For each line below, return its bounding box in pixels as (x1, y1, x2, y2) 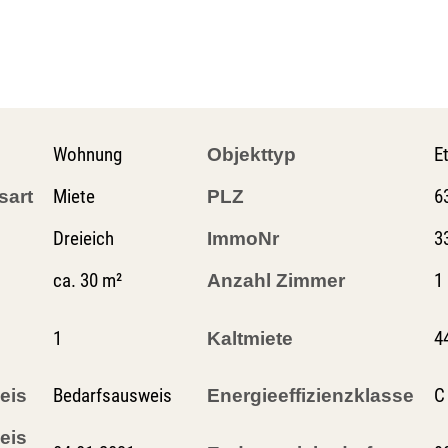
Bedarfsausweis (53, 384, 172, 407)
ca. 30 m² (53, 269, 122, 292)
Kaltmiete (207, 327, 293, 349)
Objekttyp (207, 144, 296, 165)
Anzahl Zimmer (207, 270, 345, 291)
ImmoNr (207, 228, 279, 249)
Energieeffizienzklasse (207, 385, 414, 406)
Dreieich (53, 227, 114, 250)
